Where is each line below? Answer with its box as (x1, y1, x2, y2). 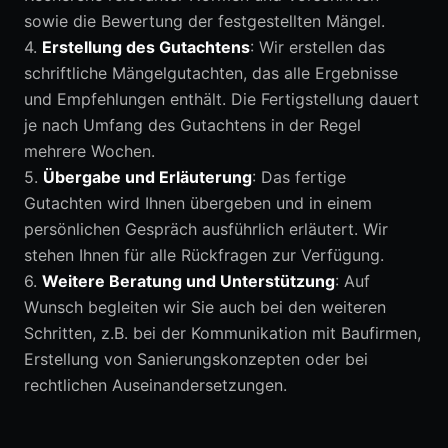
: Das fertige (252, 167, 346, 187)
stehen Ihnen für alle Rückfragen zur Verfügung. (24, 245, 384, 265)
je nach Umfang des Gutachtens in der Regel (24, 115, 361, 135)
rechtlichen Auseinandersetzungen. (24, 375, 287, 395)
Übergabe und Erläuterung (43, 167, 252, 187)
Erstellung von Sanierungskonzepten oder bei (24, 349, 368, 369)
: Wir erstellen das (250, 37, 385, 57)
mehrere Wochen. (24, 141, 155, 161)
